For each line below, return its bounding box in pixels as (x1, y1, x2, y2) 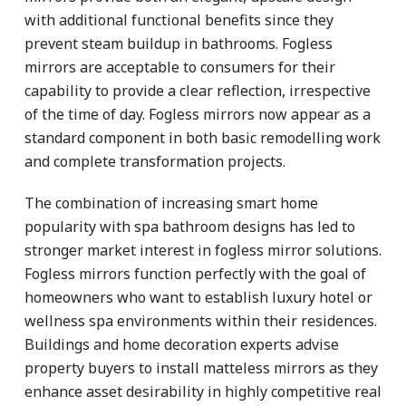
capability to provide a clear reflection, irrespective (24, 80, 371, 101)
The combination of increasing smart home (24, 192, 318, 213)
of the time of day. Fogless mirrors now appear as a (24, 103, 371, 124)
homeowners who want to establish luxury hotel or (24, 286, 372, 307)
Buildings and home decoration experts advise (24, 333, 339, 354)
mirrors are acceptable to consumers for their (24, 56, 335, 77)
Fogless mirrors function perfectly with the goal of (24, 263, 366, 284)
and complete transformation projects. (24, 150, 285, 171)
